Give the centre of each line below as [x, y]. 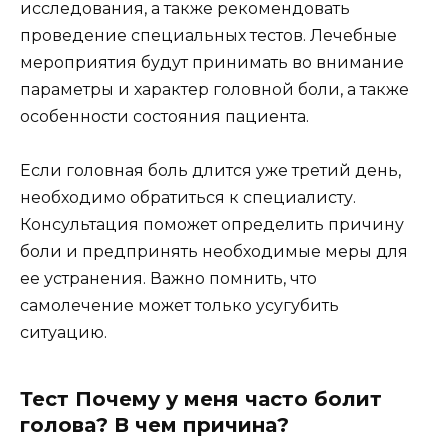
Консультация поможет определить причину [212, 224]
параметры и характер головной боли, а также [214, 89]
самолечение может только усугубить [179, 305]
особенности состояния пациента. [164, 116]
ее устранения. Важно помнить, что [168, 278]
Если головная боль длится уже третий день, [210, 170]
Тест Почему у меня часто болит [201, 398]
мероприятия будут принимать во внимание [212, 62]
